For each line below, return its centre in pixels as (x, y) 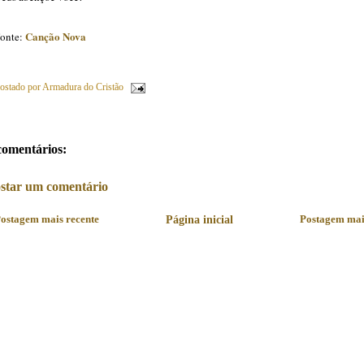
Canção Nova (56, 36)
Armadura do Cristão (83, 87)
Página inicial (199, 219)
